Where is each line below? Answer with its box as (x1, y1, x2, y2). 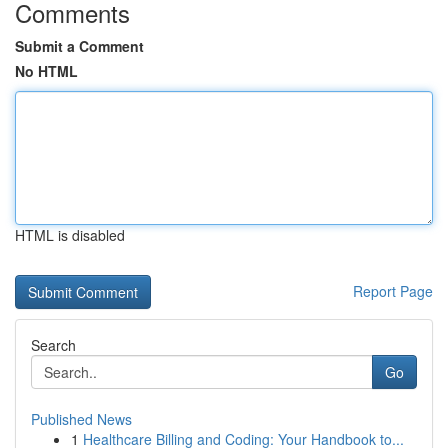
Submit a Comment (15, 36, 144, 56)
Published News (31, 409, 132, 429)
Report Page (353, 281, 433, 301)
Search (31, 335, 76, 355)
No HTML (15, 61, 78, 81)
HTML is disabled (15, 225, 125, 245)
